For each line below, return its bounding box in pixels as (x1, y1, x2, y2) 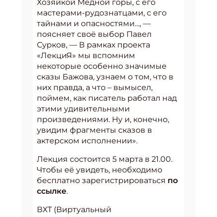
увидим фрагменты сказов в (37, 125, 152, 135)
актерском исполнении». (37, 136, 138, 146)
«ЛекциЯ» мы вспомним (37, 51, 135, 61)
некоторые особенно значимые (37, 62, 167, 71)
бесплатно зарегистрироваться (37, 176, 168, 186)
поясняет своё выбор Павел (37, 30, 152, 39)
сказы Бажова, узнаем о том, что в (37, 72, 173, 82)
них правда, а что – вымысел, (37, 83, 153, 93)
